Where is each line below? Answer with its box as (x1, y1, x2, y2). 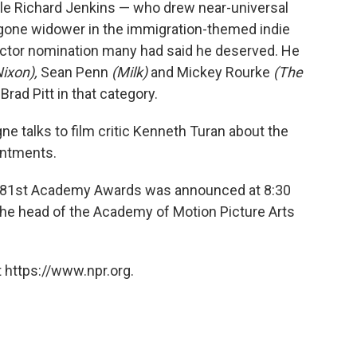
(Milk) (112, 64, 147, 80)
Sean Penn (37, 64, 112, 80)
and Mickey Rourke (147, 64, 273, 80)
